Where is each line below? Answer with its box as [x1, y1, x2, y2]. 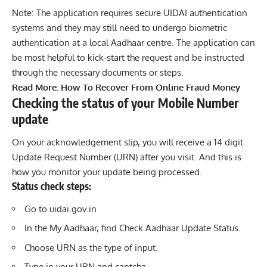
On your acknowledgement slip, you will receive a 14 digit [12, 136, 243, 148]
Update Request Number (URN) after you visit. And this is [12, 151, 241, 163]
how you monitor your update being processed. [12, 166, 202, 178]
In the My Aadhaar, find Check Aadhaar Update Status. [24, 222, 241, 234]
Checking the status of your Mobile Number [12, 94, 239, 111]
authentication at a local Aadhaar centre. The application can [12, 36, 255, 48]
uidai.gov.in [49, 203, 97, 215]
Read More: [12, 81, 61, 93]
